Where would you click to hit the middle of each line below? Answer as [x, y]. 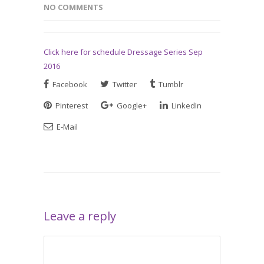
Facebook [69, 84]
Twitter [124, 84]
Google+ [131, 105]
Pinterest [71, 105]
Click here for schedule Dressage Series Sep [123, 52]
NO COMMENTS [73, 7]
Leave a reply [80, 216]
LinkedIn [186, 105]
